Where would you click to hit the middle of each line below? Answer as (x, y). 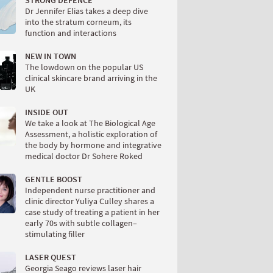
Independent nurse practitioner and (90, 190)
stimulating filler (55, 234)
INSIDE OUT (47, 112)
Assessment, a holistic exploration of (91, 134)
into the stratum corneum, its (78, 22)
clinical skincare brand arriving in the (91, 78)
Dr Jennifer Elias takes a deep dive (87, 11)
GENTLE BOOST (54, 179)
